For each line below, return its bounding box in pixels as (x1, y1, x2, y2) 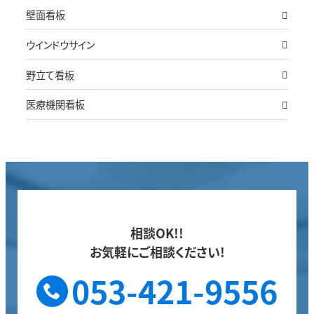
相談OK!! (130, 223, 184, 242)
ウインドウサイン (25, 37, 95, 52)
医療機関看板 (25, 97, 85, 112)
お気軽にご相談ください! (89, 242, 225, 261)
